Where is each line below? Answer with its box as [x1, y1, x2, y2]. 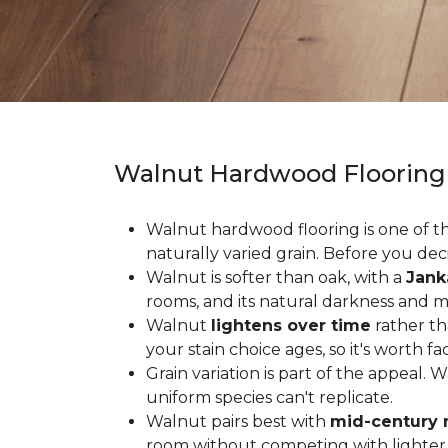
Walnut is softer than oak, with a [146, 268, 406, 287]
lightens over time [211, 316, 371, 335]
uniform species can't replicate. [146, 388, 393, 407]
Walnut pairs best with [146, 412, 330, 431]
